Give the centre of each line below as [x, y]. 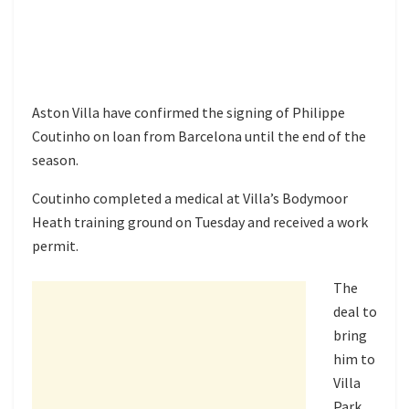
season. [55, 159]
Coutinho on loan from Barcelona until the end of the [199, 136]
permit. [55, 245]
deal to [355, 311]
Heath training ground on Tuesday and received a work [200, 221]
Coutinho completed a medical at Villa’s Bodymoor [190, 198]
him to [354, 358]
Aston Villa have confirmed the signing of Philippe [189, 112]
